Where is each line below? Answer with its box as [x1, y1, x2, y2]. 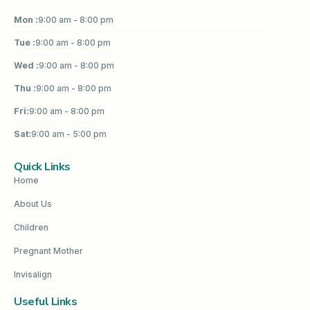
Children [14, 222, 48, 233]
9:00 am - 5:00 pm [31, 128, 107, 139]
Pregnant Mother [14, 246, 83, 257]
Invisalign [14, 269, 52, 280]
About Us [14, 199, 52, 210]
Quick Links [14, 159, 71, 175]
